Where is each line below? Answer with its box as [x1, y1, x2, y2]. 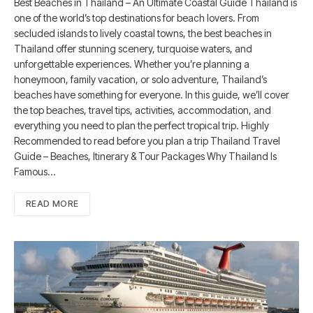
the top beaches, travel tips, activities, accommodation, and [14, 104, 271, 117]
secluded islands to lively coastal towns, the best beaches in [14, 27, 272, 40]
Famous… [14, 166, 55, 178]
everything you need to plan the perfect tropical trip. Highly [14, 119, 269, 132]
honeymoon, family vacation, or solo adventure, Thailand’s [14, 73, 267, 86]
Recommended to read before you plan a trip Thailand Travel [14, 135, 280, 147]
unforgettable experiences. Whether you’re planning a [14, 58, 249, 71]
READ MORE [26, 198, 79, 210]
